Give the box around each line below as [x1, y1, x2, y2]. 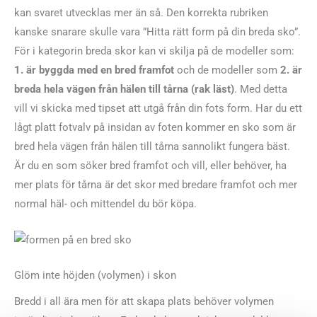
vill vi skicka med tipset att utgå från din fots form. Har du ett [14, 101, 302, 115]
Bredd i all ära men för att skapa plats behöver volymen [14, 295, 274, 309]
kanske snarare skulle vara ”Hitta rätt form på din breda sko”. [14, 25, 301, 38]
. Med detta [234, 82, 287, 96]
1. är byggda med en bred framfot [14, 63, 174, 76]
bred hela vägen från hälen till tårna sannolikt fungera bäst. [14, 139, 290, 153]
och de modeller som [174, 63, 280, 76]
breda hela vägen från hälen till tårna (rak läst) [14, 82, 234, 96]
